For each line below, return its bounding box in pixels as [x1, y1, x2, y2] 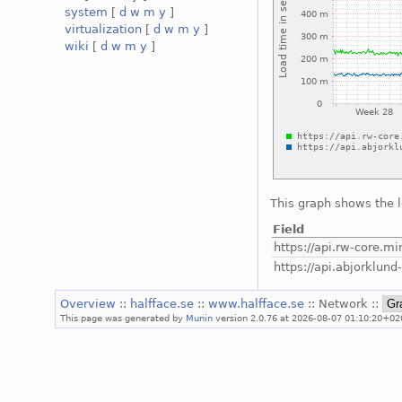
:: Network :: [308, 296, 383, 310]
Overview [60, 296, 120, 310]
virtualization [65, 22, 143, 37]
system [65, 5, 109, 20]
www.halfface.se [208, 296, 309, 310]
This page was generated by [60, 311, 187, 323]
